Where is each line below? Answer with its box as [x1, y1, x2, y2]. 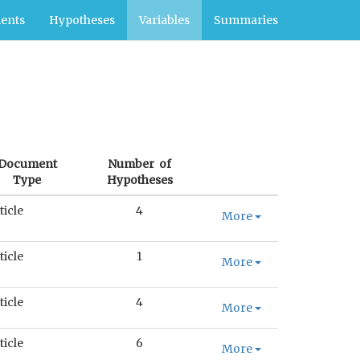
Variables [139, 13, 190, 27]
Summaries [214, 13, 278, 27]
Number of [108, 157, 171, 171]
